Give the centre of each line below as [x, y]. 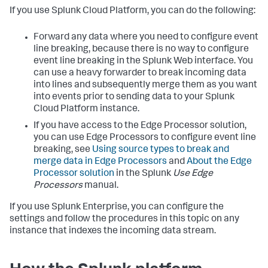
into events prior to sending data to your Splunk [134, 98]
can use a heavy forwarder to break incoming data [140, 74]
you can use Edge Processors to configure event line [145, 138]
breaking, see [63, 150]
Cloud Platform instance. [86, 109]
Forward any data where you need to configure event [146, 38]
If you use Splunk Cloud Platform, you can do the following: [133, 11]
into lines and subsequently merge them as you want [145, 86]
